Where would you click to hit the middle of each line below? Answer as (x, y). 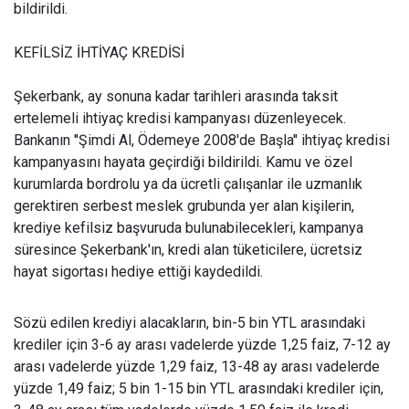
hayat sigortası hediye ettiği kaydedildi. (138, 272)
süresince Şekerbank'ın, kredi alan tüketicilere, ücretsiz (188, 250)
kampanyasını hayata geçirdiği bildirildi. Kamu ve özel (183, 162)
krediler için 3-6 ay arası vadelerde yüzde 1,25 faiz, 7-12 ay (202, 345)
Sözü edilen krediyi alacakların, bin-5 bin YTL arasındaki (189, 323)
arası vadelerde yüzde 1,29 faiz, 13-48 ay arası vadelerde (197, 367)
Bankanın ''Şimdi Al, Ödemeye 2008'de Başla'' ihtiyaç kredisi (202, 140)
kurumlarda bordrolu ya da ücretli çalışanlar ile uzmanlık (188, 184)
